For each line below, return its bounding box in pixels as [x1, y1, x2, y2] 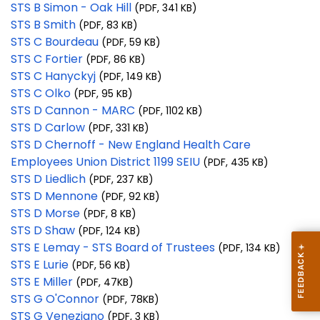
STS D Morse [11, 205, 80, 222]
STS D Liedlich [11, 171, 86, 188]
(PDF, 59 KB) [99, 35, 161, 50]
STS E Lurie [11, 256, 69, 274]
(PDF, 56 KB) [69, 258, 131, 273]
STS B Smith [11, 16, 76, 34]
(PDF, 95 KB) [71, 86, 133, 101]
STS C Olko [11, 85, 71, 102]
